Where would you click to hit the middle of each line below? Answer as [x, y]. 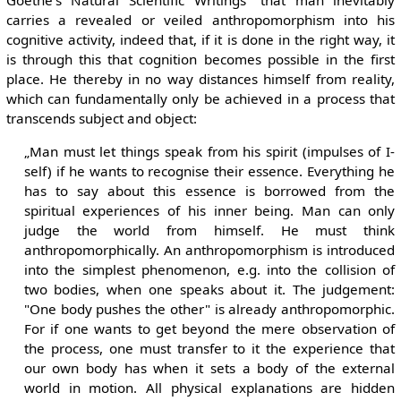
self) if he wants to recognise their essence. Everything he [209, 171]
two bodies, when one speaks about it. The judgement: [209, 289]
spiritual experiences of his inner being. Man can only [209, 210]
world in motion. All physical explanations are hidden [209, 387]
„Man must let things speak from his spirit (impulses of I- [209, 151]
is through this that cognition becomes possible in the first [200, 59]
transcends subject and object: [101, 118]
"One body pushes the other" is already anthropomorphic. [209, 308]
